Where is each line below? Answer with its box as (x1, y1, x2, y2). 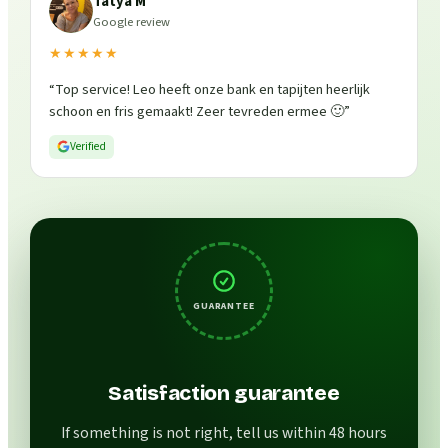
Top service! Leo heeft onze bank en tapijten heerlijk (55, 78, 371, 100)
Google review (93, 12, 171, 31)
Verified (70, 137, 107, 155)
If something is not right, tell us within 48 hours (61, 421, 387, 444)
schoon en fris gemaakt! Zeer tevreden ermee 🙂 (49, 100, 345, 122)
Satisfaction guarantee (108, 381, 340, 407)
